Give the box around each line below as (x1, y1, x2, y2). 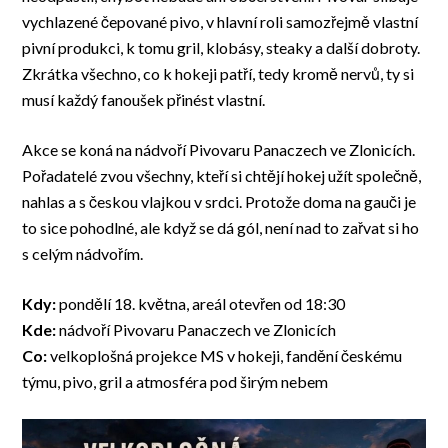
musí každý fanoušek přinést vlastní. (22, 90, 266, 110)
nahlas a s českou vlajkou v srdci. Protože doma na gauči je (22, 192, 417, 212)
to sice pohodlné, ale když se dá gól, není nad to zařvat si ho (22, 218, 420, 238)
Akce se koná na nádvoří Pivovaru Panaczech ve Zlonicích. (22, 140, 416, 160)
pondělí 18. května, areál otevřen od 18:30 (56, 294, 346, 314)
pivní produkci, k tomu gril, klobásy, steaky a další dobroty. (22, 38, 421, 58)
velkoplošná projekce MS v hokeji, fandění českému (47, 346, 403, 366)
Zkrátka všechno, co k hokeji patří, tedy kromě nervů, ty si (22, 64, 415, 84)
